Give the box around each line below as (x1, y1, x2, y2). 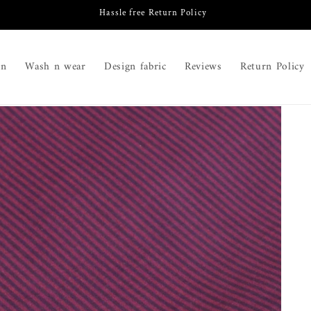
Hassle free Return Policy (99, 7, 207, 19)
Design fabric (104, 58, 167, 77)
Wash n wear (25, 58, 86, 77)
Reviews (185, 58, 222, 77)
